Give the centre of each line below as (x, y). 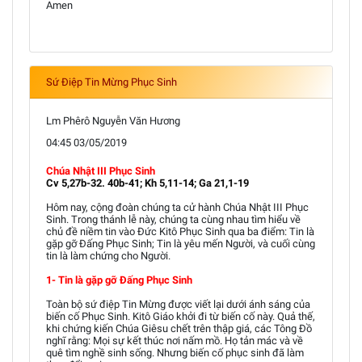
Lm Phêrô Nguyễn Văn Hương (113, 121)
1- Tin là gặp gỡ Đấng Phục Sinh (119, 280)
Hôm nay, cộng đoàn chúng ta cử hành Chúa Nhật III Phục (177, 207)
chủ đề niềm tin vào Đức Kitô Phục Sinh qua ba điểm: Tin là (180, 232)
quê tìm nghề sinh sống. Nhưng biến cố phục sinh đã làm (175, 353)
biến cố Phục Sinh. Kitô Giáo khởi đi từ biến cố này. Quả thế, (181, 316)
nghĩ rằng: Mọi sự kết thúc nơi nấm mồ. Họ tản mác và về (175, 341)
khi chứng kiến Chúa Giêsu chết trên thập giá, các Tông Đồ (179, 328)
